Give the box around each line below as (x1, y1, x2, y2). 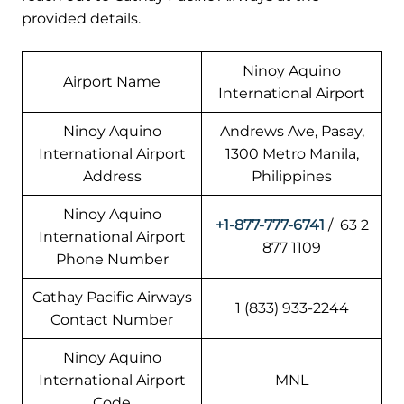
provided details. (22, 10, 141, 28)
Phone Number (55, 251, 169, 269)
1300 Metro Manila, (225, 145, 359, 163)
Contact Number (50, 311, 173, 329)
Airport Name (63, 73, 161, 91)
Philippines (252, 168, 332, 186)
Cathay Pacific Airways (32, 289, 192, 307)
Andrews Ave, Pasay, (219, 123, 364, 141)
